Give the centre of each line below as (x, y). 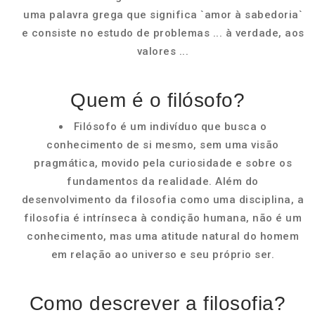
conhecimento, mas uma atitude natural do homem (163, 236)
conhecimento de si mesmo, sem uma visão (163, 145)
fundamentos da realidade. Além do (163, 181)
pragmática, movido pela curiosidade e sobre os (163, 163)
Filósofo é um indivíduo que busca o (170, 127)
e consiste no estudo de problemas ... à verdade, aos (163, 33)
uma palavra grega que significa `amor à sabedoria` (163, 15)
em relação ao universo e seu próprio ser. (163, 255)
